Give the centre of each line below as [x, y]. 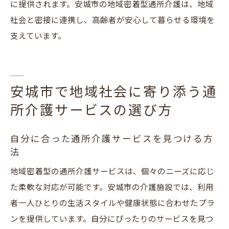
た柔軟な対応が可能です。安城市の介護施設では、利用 [112, 188]
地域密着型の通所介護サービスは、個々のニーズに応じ [112, 172]
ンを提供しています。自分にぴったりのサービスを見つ [112, 220]
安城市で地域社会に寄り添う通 [114, 92]
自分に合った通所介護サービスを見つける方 [112, 139]
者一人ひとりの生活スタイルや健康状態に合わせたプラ [112, 204]
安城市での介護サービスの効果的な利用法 [124, 33]
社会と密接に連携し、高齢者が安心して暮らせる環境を [112, 21]
